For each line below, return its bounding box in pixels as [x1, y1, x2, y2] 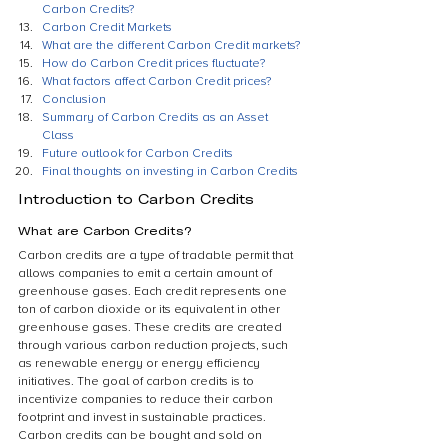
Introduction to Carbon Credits [18, 190, 254, 207]
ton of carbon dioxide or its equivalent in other [18, 302, 283, 317]
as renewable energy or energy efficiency [18, 356, 263, 371]
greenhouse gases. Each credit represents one [18, 284, 290, 299]
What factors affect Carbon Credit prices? [42, 74, 271, 89]
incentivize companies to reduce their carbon [18, 392, 276, 407]
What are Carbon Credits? [18, 223, 191, 237]
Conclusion [42, 92, 106, 107]
